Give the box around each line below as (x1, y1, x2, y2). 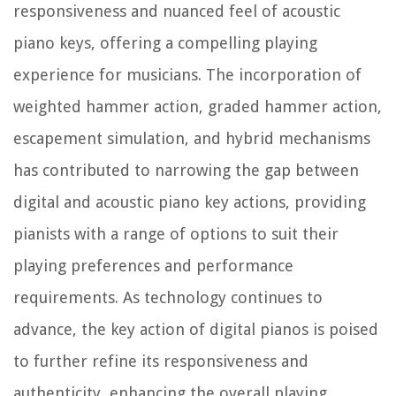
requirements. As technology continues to (13, 288, 323, 308)
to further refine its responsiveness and (13, 352, 308, 371)
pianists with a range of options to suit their (13, 225, 339, 244)
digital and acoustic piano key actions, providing (13, 193, 366, 212)
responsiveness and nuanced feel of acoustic (13, 2, 340, 21)
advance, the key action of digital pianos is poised (13, 320, 378, 339)
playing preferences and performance (13, 256, 293, 276)
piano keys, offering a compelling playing (13, 34, 317, 53)
